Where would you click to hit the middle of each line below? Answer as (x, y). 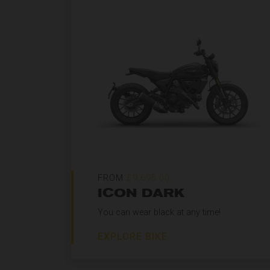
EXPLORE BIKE (133, 237)
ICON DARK (141, 193)
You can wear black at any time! (159, 212)
